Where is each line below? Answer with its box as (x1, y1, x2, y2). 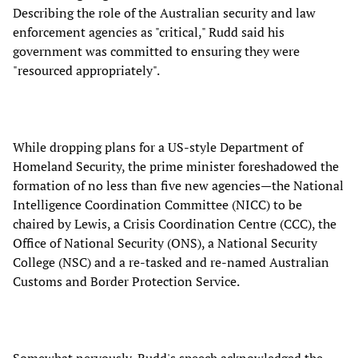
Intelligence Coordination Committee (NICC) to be (13, 196, 302, 214)
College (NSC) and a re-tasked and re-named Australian (13, 253, 329, 272)
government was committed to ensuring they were (13, 42, 300, 61)
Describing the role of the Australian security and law (13, 4, 316, 22)
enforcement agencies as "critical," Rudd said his (13, 23, 284, 42)
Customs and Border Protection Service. (13, 272, 240, 291)
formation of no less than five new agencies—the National (13, 177, 344, 195)
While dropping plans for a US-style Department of (13, 138, 303, 157)
